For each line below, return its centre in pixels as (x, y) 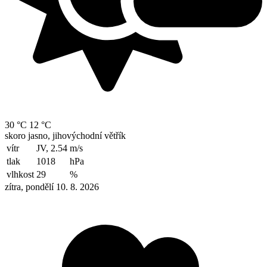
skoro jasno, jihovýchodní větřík (65, 136)
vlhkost (20, 175)
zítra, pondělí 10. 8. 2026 (52, 187)
